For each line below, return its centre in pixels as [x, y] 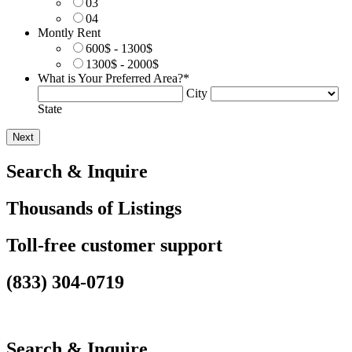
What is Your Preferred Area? [110, 79]
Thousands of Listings [94, 209]
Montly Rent [69, 33]
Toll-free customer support [114, 246]
